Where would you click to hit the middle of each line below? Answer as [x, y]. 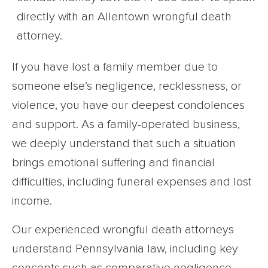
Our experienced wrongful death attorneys [123, 230]
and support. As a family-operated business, [126, 125]
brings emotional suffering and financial [113, 163]
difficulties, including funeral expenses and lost [132, 182]
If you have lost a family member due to [115, 67]
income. [32, 201]
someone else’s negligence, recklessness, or [127, 86]
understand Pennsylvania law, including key [125, 249]
